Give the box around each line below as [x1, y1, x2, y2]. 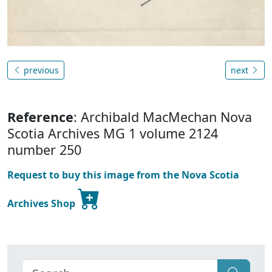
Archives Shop [7, 196, 78, 210]
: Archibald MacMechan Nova [73, 107, 252, 126]
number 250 [7, 140, 81, 158]
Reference [7, 107, 73, 126]
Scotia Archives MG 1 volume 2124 [7, 124, 218, 142]
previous [21, 64, 59, 76]
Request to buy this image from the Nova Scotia [7, 168, 239, 182]
